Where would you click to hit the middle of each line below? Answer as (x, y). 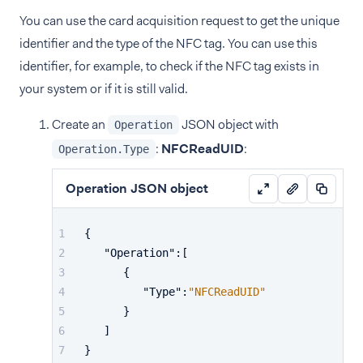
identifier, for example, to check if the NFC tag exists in (169, 66)
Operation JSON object (137, 188)
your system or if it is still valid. (104, 89)
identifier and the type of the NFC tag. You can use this (169, 43)
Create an (80, 124)
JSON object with (229, 124)
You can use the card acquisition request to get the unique (179, 21)
